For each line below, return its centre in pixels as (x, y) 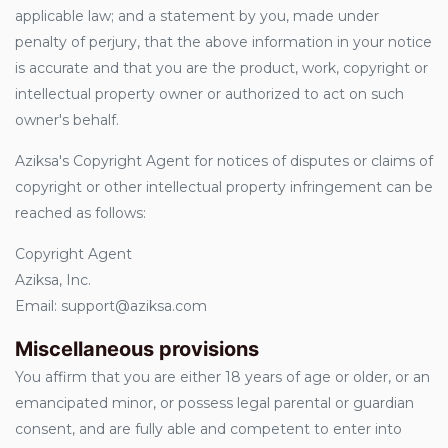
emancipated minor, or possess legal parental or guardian (214, 403)
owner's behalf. (67, 120)
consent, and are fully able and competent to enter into (208, 429)
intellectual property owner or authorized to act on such (209, 94)
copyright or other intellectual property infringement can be (224, 187)
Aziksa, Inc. (53, 280)
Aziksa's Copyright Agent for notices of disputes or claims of (224, 161)
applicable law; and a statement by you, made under (197, 16)
